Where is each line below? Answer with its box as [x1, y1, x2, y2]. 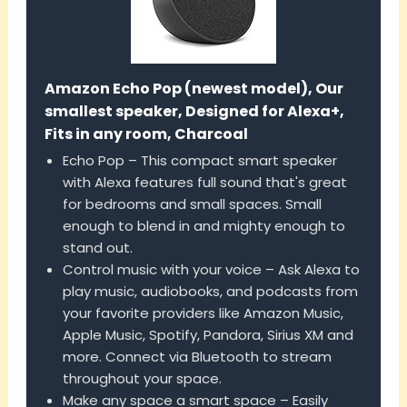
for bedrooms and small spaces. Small [62, 194, 322, 214]
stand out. [62, 238, 133, 258]
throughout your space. [62, 369, 222, 389]
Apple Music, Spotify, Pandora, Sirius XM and [62, 325, 353, 345]
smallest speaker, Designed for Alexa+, [44, 101, 344, 123]
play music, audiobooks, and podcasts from [62, 282, 358, 302]
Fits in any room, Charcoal [44, 124, 248, 145]
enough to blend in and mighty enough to [62, 216, 345, 236]
